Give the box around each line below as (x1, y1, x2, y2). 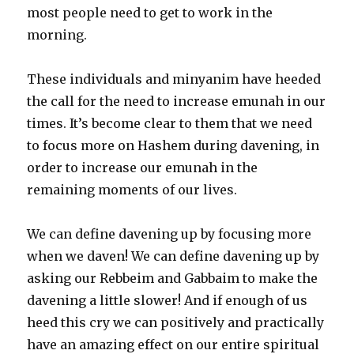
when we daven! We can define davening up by (27, 248, 320, 265)
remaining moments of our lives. (27, 182, 238, 198)
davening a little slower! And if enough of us (27, 292, 308, 309)
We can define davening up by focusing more (27, 226, 312, 243)
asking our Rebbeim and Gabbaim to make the (27, 270, 318, 287)
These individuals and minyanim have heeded (27, 71, 322, 88)
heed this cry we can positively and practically (27, 314, 325, 331)
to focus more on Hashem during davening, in (27, 137, 320, 154)
